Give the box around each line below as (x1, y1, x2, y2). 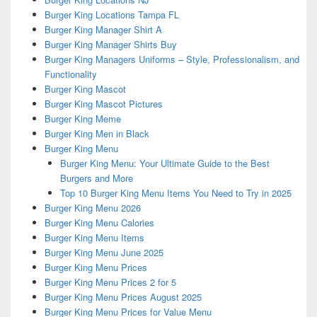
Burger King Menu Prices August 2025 (44, 290, 202, 304)
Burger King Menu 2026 (44, 201, 141, 215)
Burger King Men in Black (44, 127, 149, 141)
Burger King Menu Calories (44, 216, 154, 230)
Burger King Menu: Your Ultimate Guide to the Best (60, 156, 270, 171)
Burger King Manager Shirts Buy (44, 38, 177, 52)
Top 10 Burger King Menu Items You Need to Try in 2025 (60, 186, 292, 200)
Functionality (44, 67, 97, 81)
